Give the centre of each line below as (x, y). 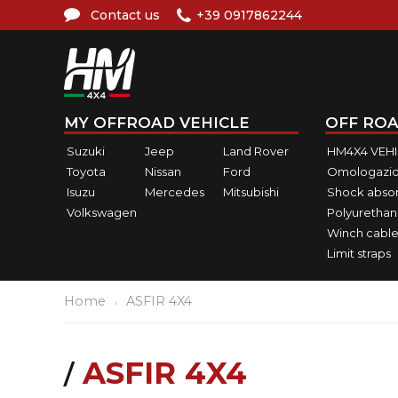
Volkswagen (102, 212)
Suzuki (86, 151)
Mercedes (174, 191)
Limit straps (359, 253)
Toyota (86, 171)
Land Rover (255, 151)
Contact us (125, 15)
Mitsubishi (251, 191)
